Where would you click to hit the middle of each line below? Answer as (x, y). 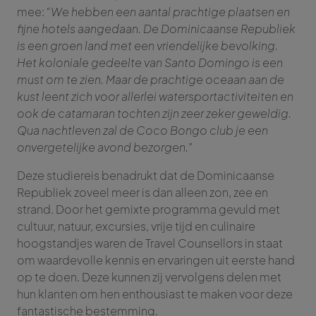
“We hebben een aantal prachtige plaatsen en (168, 12)
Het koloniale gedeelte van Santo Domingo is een (150, 63)
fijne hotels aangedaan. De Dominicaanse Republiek (156, 29)
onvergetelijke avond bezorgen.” (105, 147)
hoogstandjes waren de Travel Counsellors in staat (150, 243)
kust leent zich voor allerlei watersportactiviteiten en (155, 97)
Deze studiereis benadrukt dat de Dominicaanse (146, 176)
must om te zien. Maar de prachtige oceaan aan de (151, 80)
